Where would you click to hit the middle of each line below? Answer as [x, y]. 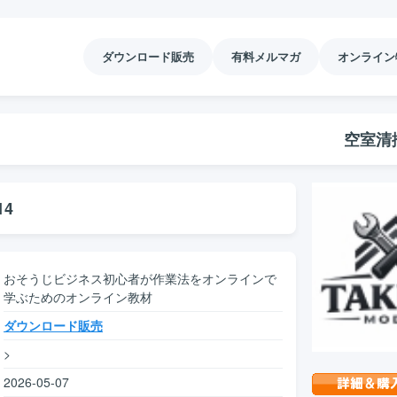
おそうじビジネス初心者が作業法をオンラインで [140, 278]
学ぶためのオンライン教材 [78, 297]
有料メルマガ [266, 56]
